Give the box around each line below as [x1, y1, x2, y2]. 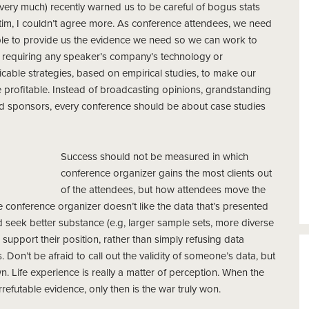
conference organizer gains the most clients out [61, 167, 272, 179]
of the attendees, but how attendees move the [61, 183, 266, 196]
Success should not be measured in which [61, 150, 248, 163]
